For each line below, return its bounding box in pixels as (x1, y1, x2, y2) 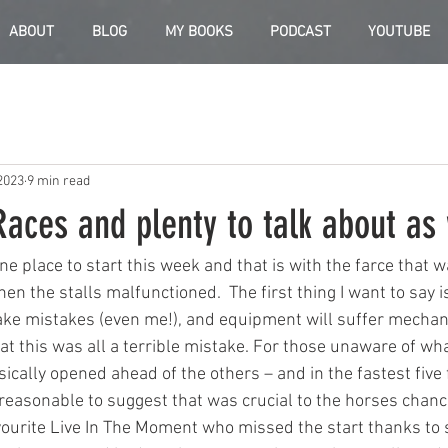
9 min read (27, 172, 90, 190)
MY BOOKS (164, 23, 233, 41)
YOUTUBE (367, 23, 430, 41)
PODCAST (269, 23, 331, 41)
